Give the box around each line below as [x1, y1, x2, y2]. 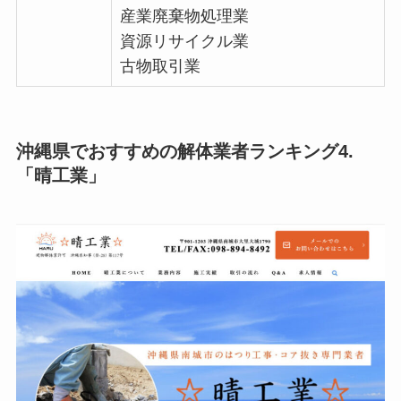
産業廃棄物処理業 [119, 7, 249, 26]
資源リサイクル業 [119, 32, 249, 51]
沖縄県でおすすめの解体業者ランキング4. [15, 141, 354, 162]
